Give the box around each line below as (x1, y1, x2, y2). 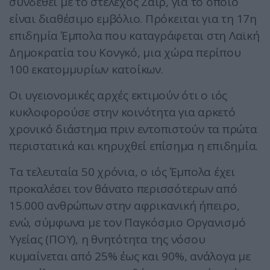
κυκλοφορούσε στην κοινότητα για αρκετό (9, 104, 236, 121)
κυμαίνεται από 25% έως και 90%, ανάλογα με (9, 248, 251, 265)
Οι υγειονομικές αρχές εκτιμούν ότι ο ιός (9, 87, 227, 104)
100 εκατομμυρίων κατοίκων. (9, 61, 163, 78)
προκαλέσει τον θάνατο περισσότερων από (9, 181, 237, 197)
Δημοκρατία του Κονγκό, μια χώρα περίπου (9, 45, 241, 61)
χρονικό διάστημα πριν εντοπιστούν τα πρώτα (9, 121, 257, 137)
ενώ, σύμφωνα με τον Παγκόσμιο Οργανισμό (9, 215, 246, 231)
